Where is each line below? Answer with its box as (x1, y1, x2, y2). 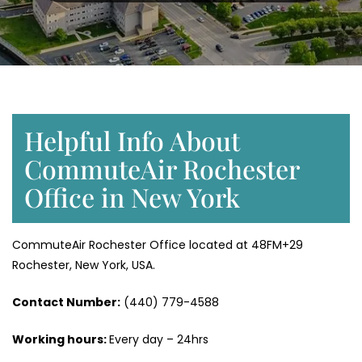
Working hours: (12, 331, 109, 348)
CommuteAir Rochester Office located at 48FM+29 (12, 237, 303, 254)
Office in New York (24, 179, 240, 215)
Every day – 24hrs (109, 331, 208, 348)
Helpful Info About (24, 123, 240, 158)
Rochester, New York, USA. (12, 257, 155, 274)
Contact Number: (12, 294, 120, 311)
